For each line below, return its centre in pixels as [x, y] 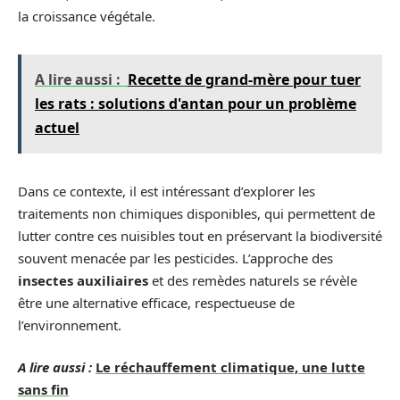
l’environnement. [70, 325]
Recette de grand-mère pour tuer [244, 79]
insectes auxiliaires [83, 280]
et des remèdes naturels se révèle [253, 280]
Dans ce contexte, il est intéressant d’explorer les [167, 191]
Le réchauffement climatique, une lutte [230, 367]
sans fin [43, 389]
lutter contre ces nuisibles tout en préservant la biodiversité [200, 235]
